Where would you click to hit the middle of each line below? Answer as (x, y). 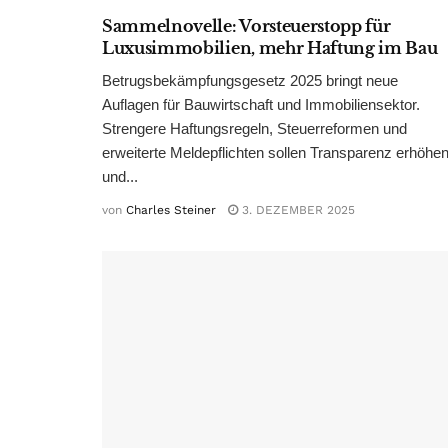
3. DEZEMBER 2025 (296, 210)
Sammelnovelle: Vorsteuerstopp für (246, 26)
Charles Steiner (171, 210)
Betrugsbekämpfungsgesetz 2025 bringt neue (250, 81)
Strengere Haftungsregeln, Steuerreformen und (254, 129)
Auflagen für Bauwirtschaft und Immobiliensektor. (261, 105)
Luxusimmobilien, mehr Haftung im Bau (270, 48)
